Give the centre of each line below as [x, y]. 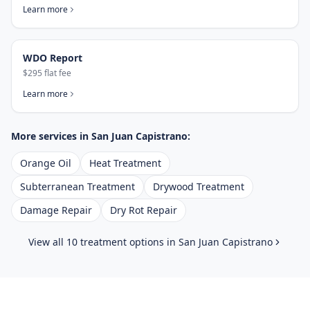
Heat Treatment [125, 163]
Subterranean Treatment [77, 186]
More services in [51, 136]
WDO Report [53, 58]
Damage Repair [56, 210]
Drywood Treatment [199, 186]
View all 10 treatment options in [103, 242]
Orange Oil [46, 163]
